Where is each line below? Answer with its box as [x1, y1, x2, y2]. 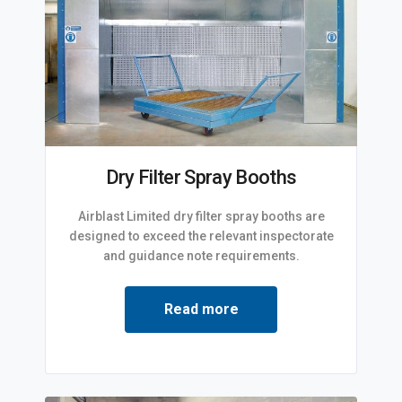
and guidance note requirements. [102, 249, 300, 264]
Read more [163, 301, 239, 319]
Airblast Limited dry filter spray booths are [77, 209, 325, 224]
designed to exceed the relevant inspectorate [68, 229, 334, 244]
